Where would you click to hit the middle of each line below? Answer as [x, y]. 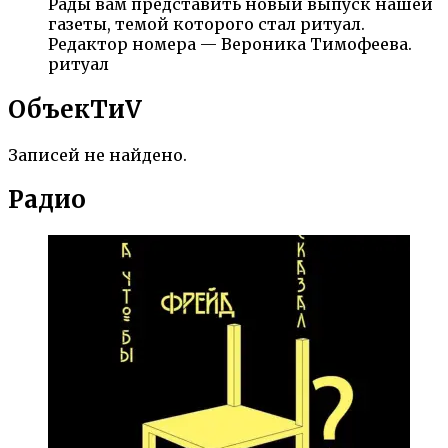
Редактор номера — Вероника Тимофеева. [230, 43]
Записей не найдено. [97, 154]
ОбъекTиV [75, 109]
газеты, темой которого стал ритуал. [206, 23]
